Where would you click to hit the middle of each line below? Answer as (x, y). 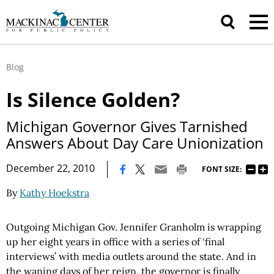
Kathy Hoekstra (54, 193)
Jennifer (139, 227)
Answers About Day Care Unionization (135, 143)
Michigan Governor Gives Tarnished (127, 126)
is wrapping (233, 227)
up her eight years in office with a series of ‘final (115, 242)
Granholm (182, 227)
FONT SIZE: (222, 169)
